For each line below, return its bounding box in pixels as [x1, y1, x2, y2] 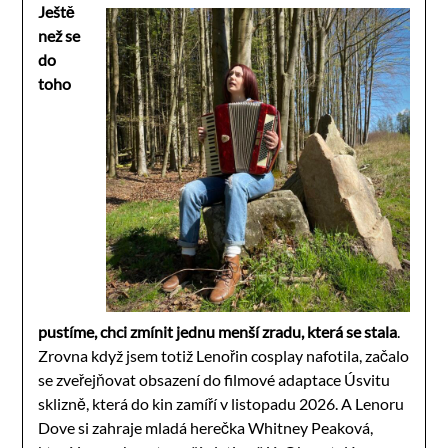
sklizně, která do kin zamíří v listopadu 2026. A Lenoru [38, 393, 405, 413]
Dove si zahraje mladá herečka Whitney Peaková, [38, 417, 374, 437]
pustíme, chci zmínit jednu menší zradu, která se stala [38, 321, 398, 341]
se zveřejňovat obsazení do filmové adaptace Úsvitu [38, 369, 391, 389]
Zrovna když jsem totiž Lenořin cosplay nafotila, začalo [38, 345, 410, 365]
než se [38, 25, 81, 45]
